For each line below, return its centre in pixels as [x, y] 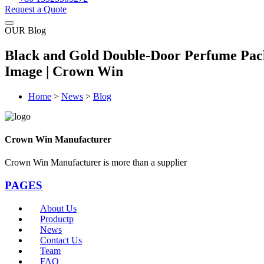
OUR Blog [25, 30]
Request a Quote [36, 9]
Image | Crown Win [64, 71]
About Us [58, 208]
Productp [57, 219]
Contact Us [61, 240]
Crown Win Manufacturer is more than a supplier [96, 163]
